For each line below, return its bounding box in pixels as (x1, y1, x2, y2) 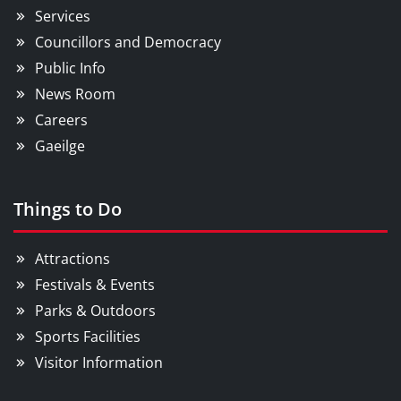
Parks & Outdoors (35, 300, 156, 320)
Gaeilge (35, 135, 85, 156)
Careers (35, 109, 88, 130)
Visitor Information (35, 352, 163, 372)
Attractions (35, 248, 110, 269)
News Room (35, 83, 115, 104)
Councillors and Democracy (35, 31, 221, 52)
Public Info (35, 57, 106, 78)
